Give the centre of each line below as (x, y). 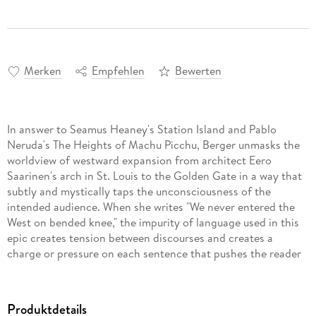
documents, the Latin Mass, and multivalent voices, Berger (150, 284)
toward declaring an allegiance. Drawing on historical (138, 268)
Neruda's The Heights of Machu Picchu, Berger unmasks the (153, 144)
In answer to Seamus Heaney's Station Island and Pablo (141, 129)
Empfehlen (118, 70)
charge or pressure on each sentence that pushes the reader (154, 253)
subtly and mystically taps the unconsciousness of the (139, 191)
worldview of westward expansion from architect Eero (139, 160)
